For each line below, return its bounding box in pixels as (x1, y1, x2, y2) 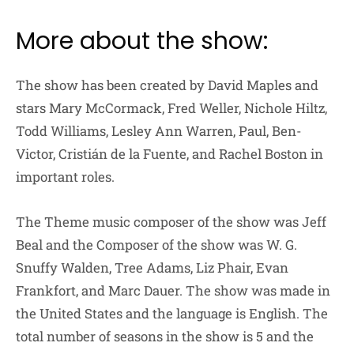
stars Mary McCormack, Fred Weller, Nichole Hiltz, (16, 99, 327, 118)
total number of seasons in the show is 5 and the (16, 327, 314, 346)
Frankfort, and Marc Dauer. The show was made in (16, 281, 330, 300)
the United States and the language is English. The (16, 304, 328, 323)
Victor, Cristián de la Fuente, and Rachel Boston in (16, 145, 323, 164)
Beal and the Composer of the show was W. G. (16, 235, 297, 254)
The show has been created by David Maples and (16, 76, 318, 95)
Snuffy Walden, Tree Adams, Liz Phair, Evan (16, 258, 288, 277)
